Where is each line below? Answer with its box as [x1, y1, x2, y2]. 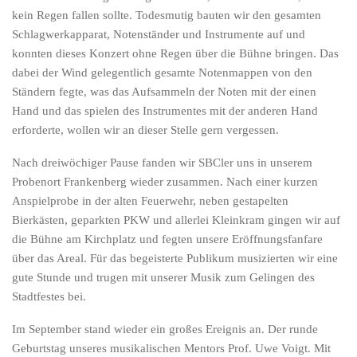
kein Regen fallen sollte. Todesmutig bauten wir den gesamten [12, 9, 321, 22]
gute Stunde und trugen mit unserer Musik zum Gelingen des [12, 271, 315, 284]
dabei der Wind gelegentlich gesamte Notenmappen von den [12, 66, 312, 79]
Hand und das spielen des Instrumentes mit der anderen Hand [12, 104, 318, 117]
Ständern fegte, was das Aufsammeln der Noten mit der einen [12, 85, 316, 98]
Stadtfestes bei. [12, 290, 86, 303]
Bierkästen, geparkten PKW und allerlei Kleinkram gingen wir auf [12, 214, 340, 226]
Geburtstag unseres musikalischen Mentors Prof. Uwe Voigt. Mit [12, 342, 331, 355]
